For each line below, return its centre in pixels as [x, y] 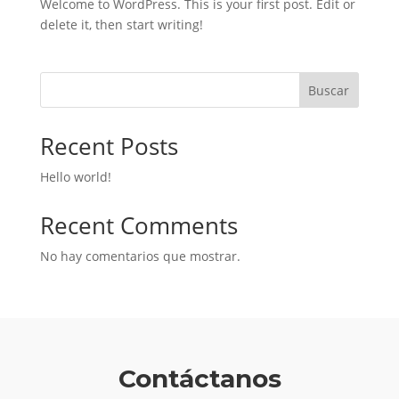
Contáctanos [199, 379]
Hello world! [75, 177]
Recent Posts [109, 147]
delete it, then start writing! [121, 25]
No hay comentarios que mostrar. [140, 256]
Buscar [329, 91]
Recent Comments [138, 226]
